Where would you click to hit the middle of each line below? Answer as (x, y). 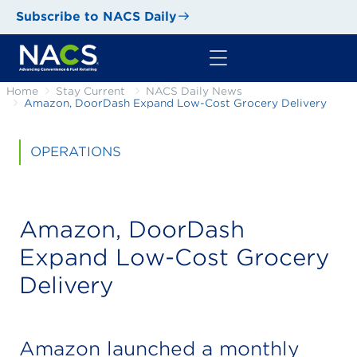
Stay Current (90, 92)
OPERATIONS (76, 152)
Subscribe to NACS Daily (96, 17)
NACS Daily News (194, 92)
